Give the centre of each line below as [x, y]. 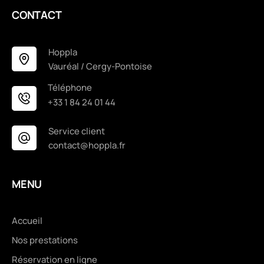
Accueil [27, 220]
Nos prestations [45, 240]
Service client [77, 131]
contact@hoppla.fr [87, 145]
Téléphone [70, 87]
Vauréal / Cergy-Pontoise [100, 66]
